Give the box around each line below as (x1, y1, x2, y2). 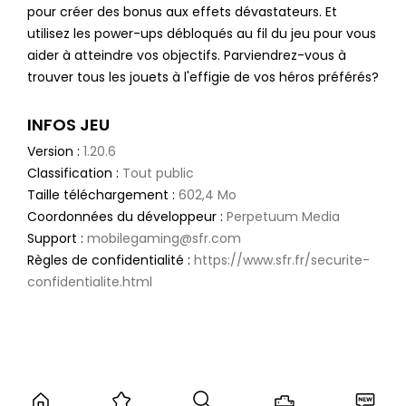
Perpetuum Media (226, 207, 340, 226)
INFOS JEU (26, 113, 110, 137)
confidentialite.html (26, 272, 152, 291)
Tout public (121, 163, 194, 182)
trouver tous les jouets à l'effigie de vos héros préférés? (26, 68, 379, 87)
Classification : (26, 163, 122, 182)
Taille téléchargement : (26, 185, 179, 204)
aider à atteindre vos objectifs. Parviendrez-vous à (26, 46, 346, 65)
